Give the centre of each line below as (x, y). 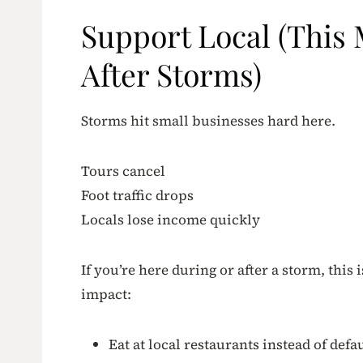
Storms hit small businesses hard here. (208, 121)
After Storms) (171, 74)
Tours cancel (123, 171)
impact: (106, 295)
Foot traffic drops (137, 196)
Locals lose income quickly (171, 220)
